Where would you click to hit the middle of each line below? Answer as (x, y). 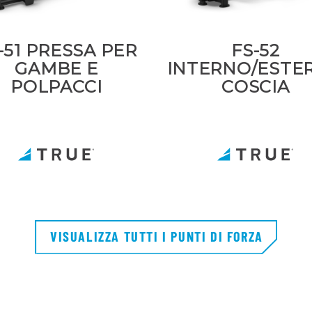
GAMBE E (56, 69)
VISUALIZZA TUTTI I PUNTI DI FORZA (157, 236)
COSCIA (256, 87)
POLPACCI (56, 87)
